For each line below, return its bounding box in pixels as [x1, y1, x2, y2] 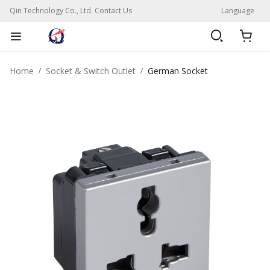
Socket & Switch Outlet [46, 65, 136, 77]
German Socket [148, 65, 208, 77]
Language [221, 5, 254, 16]
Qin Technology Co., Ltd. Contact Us [10, 5, 132, 16]
